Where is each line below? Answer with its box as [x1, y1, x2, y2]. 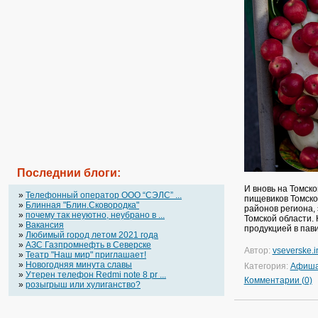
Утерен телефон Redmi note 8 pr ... [26, 270, 166, 280]
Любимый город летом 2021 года [26, 230, 158, 240]
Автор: [243, 245, 273, 256]
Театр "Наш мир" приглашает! [26, 250, 146, 260]
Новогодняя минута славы [26, 260, 132, 270]
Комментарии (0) [243, 275, 312, 285]
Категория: [243, 261, 290, 271]
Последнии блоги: [17, 167, 121, 179]
